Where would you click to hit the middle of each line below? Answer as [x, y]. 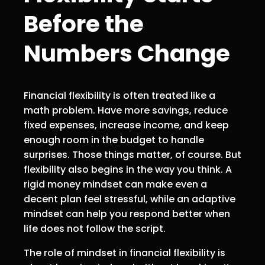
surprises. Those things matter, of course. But [132, 154]
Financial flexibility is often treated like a [119, 95]
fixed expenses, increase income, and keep [126, 125]
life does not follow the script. [95, 228]
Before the [84, 24]
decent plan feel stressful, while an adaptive [130, 199]
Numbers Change [127, 54]
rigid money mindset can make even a [115, 184]
